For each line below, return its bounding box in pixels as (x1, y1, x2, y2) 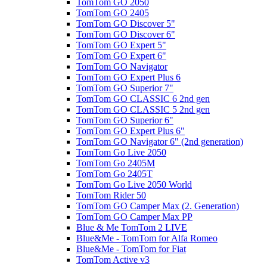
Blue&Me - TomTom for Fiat (76, 244, 186, 254)
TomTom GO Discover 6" (76, 29, 175, 39)
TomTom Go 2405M (76, 158, 155, 168)
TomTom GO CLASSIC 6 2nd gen (76, 94, 210, 104)
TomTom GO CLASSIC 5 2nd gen (76, 104, 210, 114)
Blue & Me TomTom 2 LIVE (76, 222, 187, 232)
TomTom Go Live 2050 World (76, 179, 192, 190)
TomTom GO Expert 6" (76, 51, 166, 61)
